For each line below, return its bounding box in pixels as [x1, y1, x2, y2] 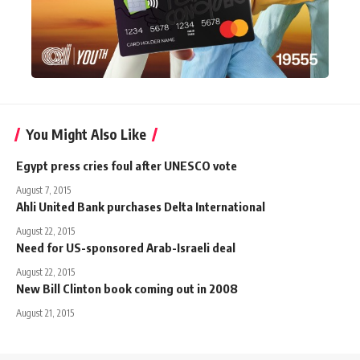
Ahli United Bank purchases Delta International [16, 198, 265, 214]
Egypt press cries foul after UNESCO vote [16, 157, 237, 173]
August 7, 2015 [16, 183, 71, 196]
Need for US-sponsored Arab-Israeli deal [16, 239, 235, 255]
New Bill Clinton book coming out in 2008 [16, 280, 238, 296]
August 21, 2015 [16, 306, 74, 319]
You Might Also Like [26, 125, 146, 143]
